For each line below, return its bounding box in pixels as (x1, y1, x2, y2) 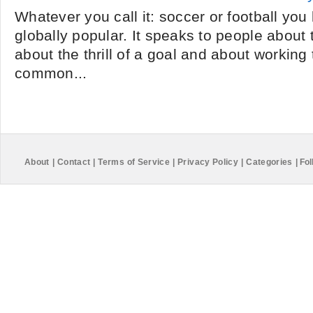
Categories (246, 157, 293, 167)
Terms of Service (98, 157, 170, 167)
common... (15, 65, 87, 82)
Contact (57, 157, 91, 167)
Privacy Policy (177, 157, 239, 167)
